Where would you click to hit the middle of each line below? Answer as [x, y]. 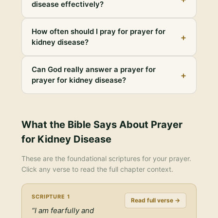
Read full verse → [155, 200]
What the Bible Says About [86, 125]
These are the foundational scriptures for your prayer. [106, 158]
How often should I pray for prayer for [99, 31]
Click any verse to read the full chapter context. [97, 169]
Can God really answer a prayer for [94, 69]
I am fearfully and [64, 210]
